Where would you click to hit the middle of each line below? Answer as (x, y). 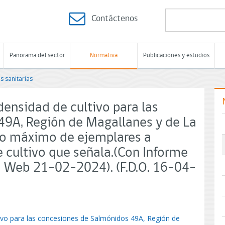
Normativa (104, 55)
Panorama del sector (37, 55)
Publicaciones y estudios (176, 55)
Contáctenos (115, 19)
